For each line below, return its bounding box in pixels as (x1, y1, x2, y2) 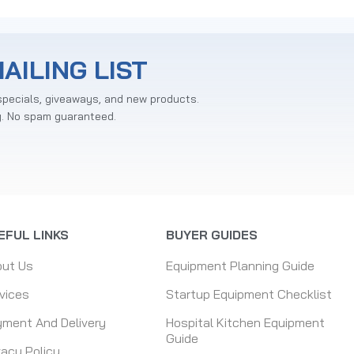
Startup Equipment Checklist (166, 285, 333, 302)
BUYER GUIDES (166, 227, 258, 243)
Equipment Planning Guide (166, 257, 315, 273)
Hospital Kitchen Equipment (166, 314, 326, 330)
